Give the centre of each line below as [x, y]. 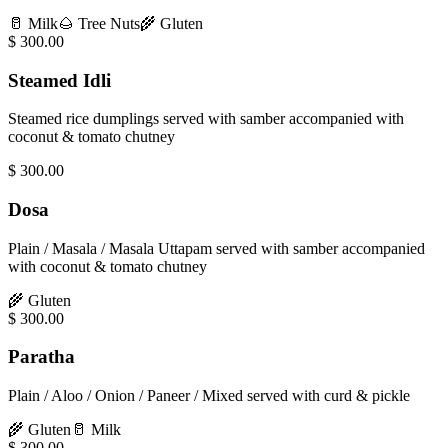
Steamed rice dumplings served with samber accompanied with [206, 119]
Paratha [41, 357]
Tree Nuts [109, 23]
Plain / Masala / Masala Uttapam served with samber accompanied [216, 248]
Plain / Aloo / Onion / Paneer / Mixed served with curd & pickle [209, 396]
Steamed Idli [59, 80]
